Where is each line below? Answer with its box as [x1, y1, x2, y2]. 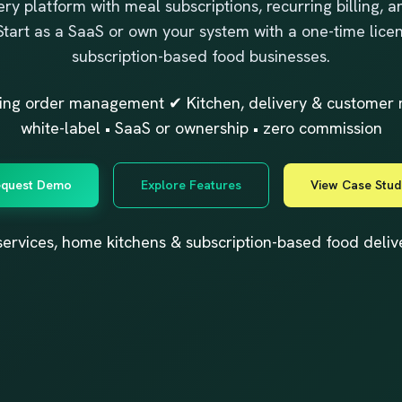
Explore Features [140, 176, 241, 193]
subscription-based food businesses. [72, 45, 330, 66]
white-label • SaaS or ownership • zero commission [20, 117, 382, 138]
